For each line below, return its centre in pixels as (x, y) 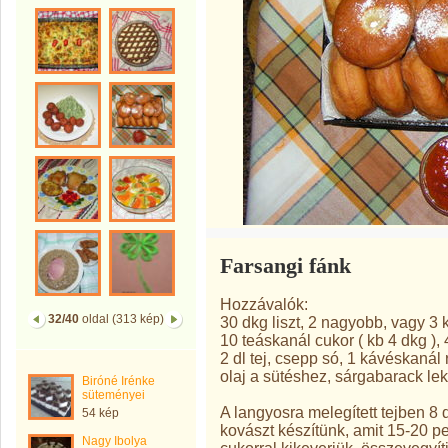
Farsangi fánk (285, 266)
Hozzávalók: (264, 304)
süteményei (113, 395)
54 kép (100, 413)
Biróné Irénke (118, 381)
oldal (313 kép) (121, 319)
